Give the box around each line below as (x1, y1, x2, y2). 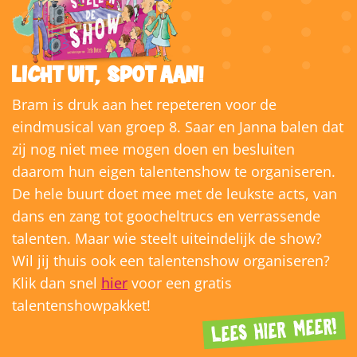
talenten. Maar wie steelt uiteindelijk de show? (12, 228, 322, 248)
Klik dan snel (12, 273, 101, 292)
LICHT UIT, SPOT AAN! (12, 61, 204, 88)
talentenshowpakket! (12, 295, 151, 315)
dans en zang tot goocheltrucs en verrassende (12, 206, 320, 226)
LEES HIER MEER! (210, 317, 338, 345)
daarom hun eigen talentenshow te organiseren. (12, 161, 335, 181)
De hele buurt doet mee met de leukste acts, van (12, 183, 337, 203)
